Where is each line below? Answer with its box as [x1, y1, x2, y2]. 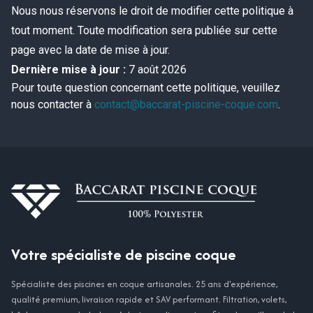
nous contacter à [11, 97, 94, 111]
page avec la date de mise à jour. [11, 43, 170, 57]
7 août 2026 [129, 62, 187, 76]
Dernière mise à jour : [11, 62, 126, 76]
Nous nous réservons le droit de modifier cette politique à [11, 3, 293, 17]
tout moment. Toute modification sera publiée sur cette [11, 23, 277, 37]
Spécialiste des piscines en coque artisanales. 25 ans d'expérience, [11, 277, 277, 291]
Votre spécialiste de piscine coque [11, 242, 236, 265]
